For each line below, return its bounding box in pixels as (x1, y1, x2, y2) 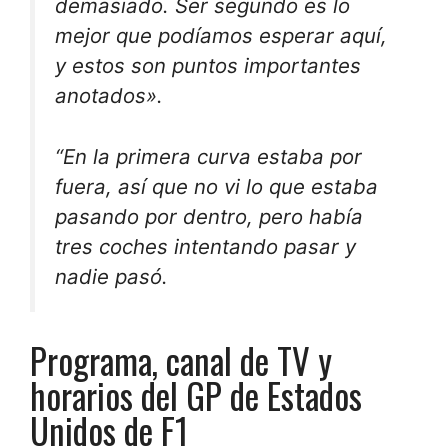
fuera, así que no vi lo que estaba (55, 174, 378, 200)
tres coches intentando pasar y (55, 234, 356, 260)
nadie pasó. (55, 264, 168, 290)
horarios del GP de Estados (30, 368, 362, 421)
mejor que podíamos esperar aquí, (55, 23, 387, 49)
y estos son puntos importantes (55, 53, 361, 79)
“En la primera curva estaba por (55, 144, 362, 170)
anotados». (55, 83, 163, 109)
